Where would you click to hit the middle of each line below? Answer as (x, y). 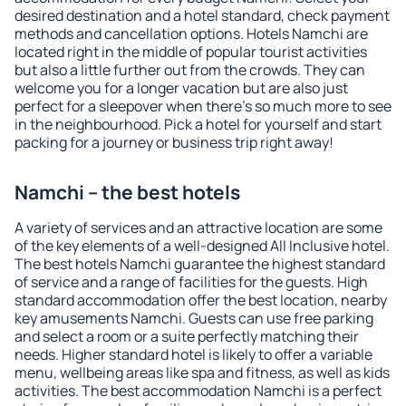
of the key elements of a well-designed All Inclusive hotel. (202, 246)
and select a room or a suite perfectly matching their (187, 336)
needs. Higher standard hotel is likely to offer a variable (193, 354)
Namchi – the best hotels (127, 192)
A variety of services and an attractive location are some (198, 227)
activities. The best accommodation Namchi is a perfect (198, 391)
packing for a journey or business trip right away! (174, 142)
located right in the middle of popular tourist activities (191, 52)
